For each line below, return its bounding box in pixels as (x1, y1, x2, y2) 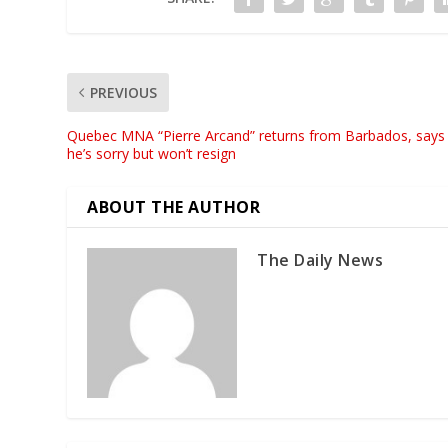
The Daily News (257, 248, 384, 271)
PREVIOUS (90, 82, 158, 102)
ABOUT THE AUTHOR (87, 195, 261, 218)
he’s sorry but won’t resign (67, 143, 237, 163)
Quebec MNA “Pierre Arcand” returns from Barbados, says (67, 125, 446, 145)
